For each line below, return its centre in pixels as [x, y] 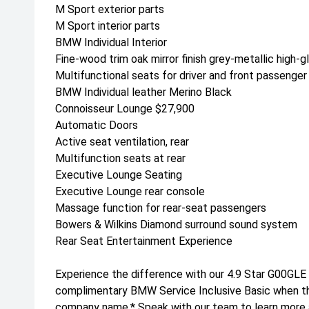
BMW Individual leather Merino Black [143, 92]
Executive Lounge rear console [130, 191]
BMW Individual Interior [111, 42]
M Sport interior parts [108, 26]
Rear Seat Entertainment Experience [144, 241]
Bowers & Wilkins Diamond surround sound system [176, 225]
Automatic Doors [97, 125]
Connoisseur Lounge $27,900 [125, 109]
